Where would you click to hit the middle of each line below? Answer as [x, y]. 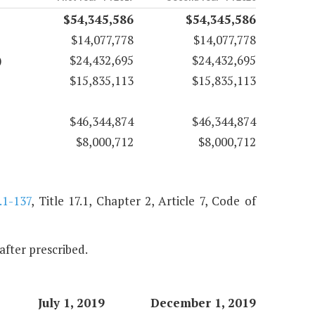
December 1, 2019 [203, 303]
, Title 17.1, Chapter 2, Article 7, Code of [143, 201]
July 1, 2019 [71, 303]
